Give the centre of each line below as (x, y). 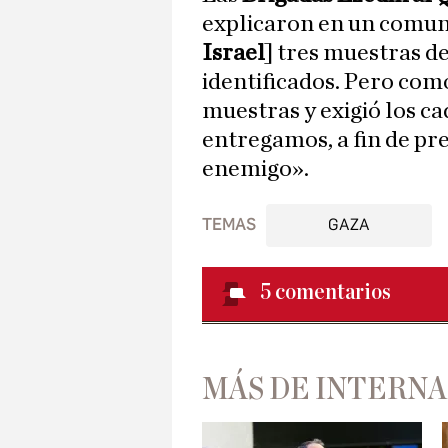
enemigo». (255, 169)
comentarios (333, 292)
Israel (233, 53)
